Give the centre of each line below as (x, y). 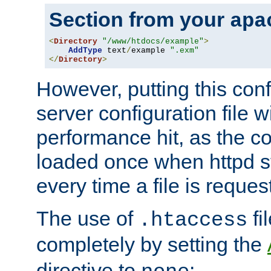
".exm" (184, 51)
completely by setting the (152, 245)
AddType (85, 51)
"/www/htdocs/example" (153, 42)
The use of (87, 219)
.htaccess (193, 220)
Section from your (139, 20)
